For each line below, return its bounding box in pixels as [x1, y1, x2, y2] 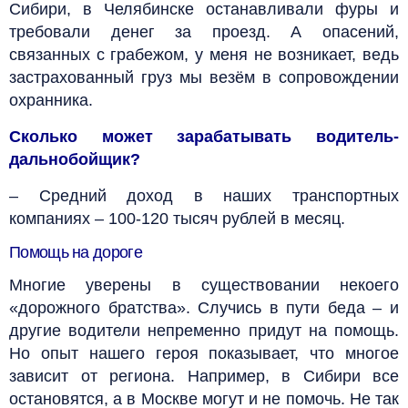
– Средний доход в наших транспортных [9, 186, 399, 205]
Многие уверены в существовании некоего [9, 275, 399, 294]
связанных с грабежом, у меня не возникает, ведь [9, 45, 399, 64]
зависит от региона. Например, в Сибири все [9, 366, 399, 385]
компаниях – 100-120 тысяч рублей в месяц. [9, 209, 345, 228]
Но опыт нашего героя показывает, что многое [9, 343, 399, 362]
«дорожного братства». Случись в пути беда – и [9, 298, 399, 317]
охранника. [9, 90, 93, 109]
